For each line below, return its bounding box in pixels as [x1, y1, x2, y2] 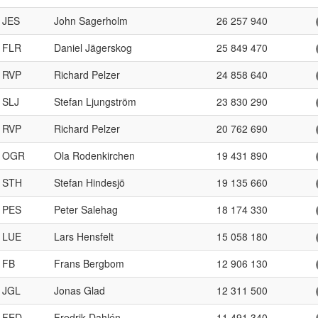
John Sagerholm [54, 13, 128, 28]
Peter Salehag [54, 202, 118, 216]
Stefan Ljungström [54, 94, 136, 109]
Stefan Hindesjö [54, 175, 125, 190]
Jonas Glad [54, 283, 105, 297]
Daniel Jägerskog [54, 40, 132, 55]
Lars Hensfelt [54, 229, 114, 243]
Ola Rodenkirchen [54, 148, 135, 163]
